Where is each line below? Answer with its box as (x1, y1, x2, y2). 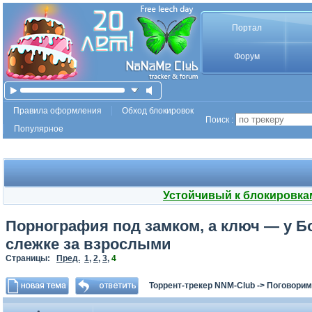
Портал (231, 23, 262, 33)
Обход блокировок (122, 106, 194, 116)
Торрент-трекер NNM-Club (149, 281, 255, 290)
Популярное (14, 124, 63, 134)
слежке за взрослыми (6, 235, 171, 253)
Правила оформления (13, 106, 102, 116)
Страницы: (6, 253, 56, 263)
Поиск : (205, 115, 233, 125)
